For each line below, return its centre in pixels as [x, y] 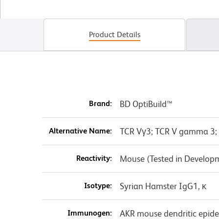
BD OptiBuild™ [146, 104]
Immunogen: [89, 213]
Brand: [100, 104]
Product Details [114, 35]
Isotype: [98, 186]
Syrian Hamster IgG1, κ [163, 186]
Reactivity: [94, 158]
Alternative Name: [80, 131]
